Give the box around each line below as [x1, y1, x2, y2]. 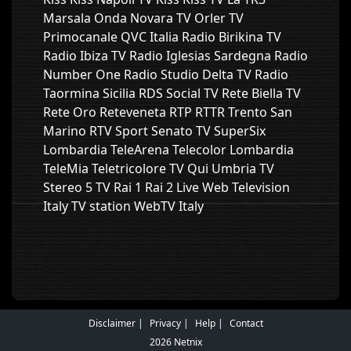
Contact [229, 317, 263, 330]
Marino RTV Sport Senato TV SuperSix [43, 122, 266, 139]
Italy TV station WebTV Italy [43, 197, 204, 215]
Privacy [149, 317, 181, 330]
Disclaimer [88, 317, 136, 330]
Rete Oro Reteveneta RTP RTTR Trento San [43, 103, 292, 121]
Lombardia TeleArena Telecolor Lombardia [43, 141, 294, 158]
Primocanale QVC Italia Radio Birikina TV [43, 28, 281, 45]
